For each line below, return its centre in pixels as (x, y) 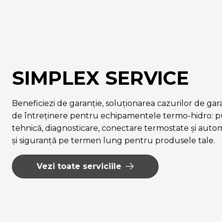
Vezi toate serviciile (79, 166)
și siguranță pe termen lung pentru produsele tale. (113, 140)
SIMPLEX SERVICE (100, 78)
